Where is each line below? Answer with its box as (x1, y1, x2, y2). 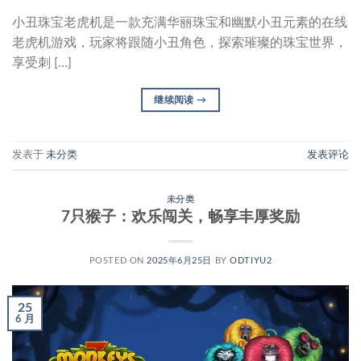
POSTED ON (89, 256, 147, 266)
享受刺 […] (12, 56, 72, 69)
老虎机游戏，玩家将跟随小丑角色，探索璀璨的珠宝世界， (12, 35, 347, 49)
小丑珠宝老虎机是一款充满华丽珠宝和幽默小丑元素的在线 (12, 15, 347, 29)
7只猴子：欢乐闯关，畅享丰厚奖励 (61, 210, 300, 226)
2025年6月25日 (147, 256, 213, 266)
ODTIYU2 (230, 256, 272, 266)
